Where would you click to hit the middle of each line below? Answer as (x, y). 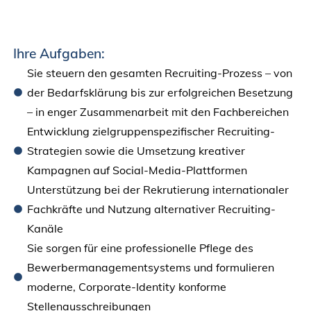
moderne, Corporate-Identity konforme (126, 286)
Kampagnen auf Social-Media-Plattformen (137, 170)
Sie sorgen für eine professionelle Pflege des (140, 247)
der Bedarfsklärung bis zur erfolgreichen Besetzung (160, 92)
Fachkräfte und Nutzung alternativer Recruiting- (151, 209)
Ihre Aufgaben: (59, 53)
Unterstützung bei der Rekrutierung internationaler (158, 189)
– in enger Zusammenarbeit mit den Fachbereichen (158, 111)
